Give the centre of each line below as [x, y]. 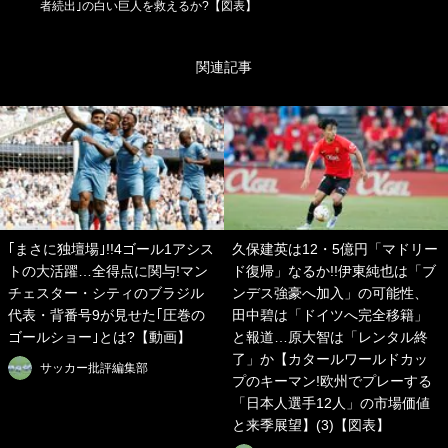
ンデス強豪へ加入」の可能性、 [330, 293]
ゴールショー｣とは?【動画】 [99, 337]
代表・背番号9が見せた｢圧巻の [106, 315]
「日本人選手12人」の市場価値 [331, 403]
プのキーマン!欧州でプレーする [332, 381]
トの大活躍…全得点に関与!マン [108, 271]
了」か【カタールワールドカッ [330, 359]
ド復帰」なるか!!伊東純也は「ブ [334, 271]
